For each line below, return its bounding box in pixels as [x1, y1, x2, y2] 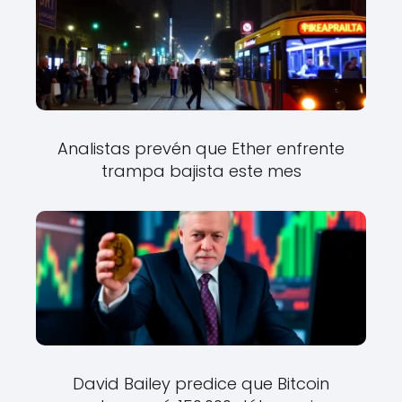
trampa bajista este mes [100, 160, 301, 183]
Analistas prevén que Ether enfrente [57, 137, 345, 161]
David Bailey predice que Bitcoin [73, 372, 329, 396]
